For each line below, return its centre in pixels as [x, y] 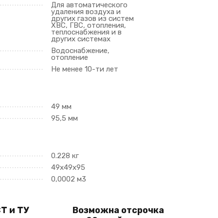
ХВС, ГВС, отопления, [89, 25]
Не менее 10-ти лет [85, 69]
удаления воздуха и [86, 12]
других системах [81, 39]
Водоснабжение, [81, 51]
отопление [70, 57]
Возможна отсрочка [118, 210]
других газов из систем [93, 18]
